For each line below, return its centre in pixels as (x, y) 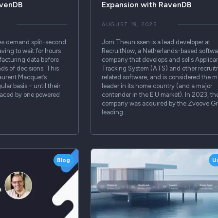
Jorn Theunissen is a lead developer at (156, 42)
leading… (114, 112)
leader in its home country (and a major (157, 86)
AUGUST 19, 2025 (129, 24)
